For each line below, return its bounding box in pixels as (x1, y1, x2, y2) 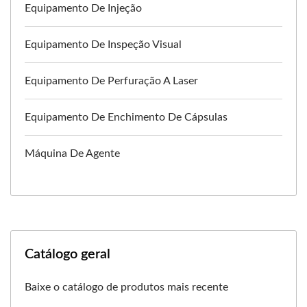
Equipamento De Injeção (25, 3, 142, 14)
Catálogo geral (25, 247, 110, 261)
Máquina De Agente (25, 148, 120, 159)
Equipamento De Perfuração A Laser (25, 75, 198, 86)
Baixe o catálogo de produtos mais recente (25, 282, 228, 293)
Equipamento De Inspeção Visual (25, 39, 182, 50)
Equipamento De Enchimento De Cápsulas (25, 112, 228, 123)
